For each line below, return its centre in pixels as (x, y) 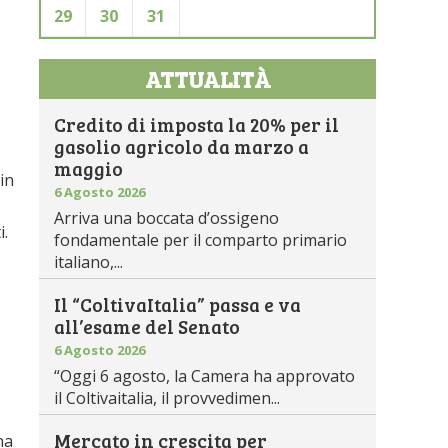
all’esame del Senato (147, 326)
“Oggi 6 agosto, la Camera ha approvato (205, 376)
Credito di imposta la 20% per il (197, 124)
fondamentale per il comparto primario (201, 240)
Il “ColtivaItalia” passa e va (178, 304)
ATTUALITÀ (207, 78)
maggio (89, 168)
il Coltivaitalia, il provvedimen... (167, 398)
